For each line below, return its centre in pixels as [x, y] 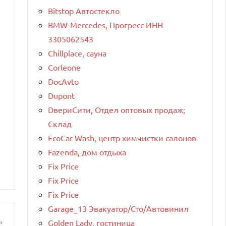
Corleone [64, 67]
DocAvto [63, 81]
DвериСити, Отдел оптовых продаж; [117, 109]
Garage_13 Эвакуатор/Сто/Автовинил [118, 208]
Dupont [61, 95]
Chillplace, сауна [77, 53]
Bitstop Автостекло [84, 10]
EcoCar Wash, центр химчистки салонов [122, 137]
